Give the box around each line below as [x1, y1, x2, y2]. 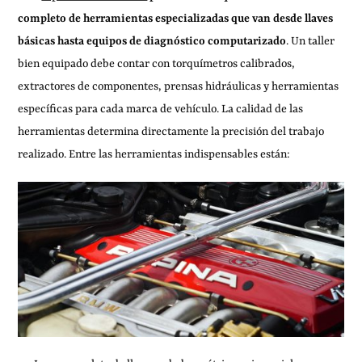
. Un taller [286, 34, 335, 48]
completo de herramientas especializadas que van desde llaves [18, 11, 334, 25]
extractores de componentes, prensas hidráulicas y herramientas [18, 79, 339, 93]
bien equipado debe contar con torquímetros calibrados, [18, 57, 296, 70]
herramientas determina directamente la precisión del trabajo [18, 124, 325, 138]
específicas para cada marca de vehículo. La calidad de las [18, 102, 304, 116]
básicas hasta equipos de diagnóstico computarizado [18, 34, 287, 48]
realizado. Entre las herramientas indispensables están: [18, 147, 291, 161]
